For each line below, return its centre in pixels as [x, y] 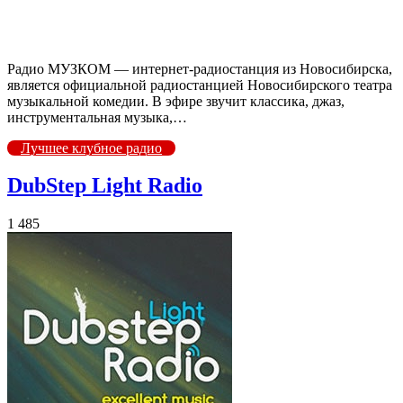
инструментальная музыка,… [97, 117]
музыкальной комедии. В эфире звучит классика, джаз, [176, 101]
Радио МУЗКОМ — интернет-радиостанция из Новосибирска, [200, 68]
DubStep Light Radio [105, 186]
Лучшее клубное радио [91, 148]
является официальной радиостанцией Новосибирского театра [200, 85]
